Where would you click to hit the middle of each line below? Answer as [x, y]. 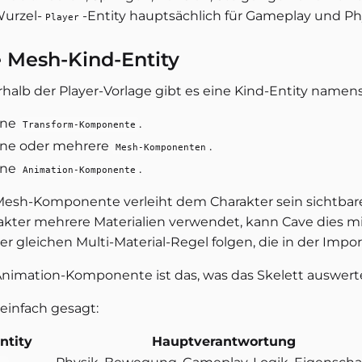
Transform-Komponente [79, 124]
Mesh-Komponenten [161, 147]
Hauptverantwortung [223, 341]
